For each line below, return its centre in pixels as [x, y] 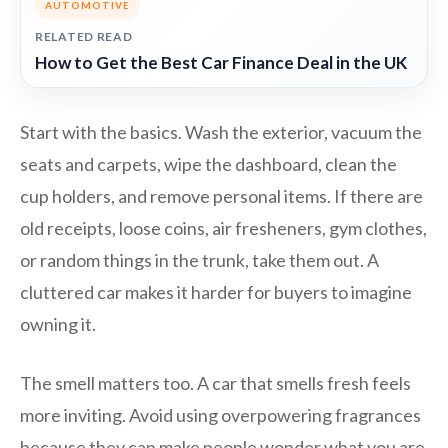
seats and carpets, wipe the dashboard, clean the [208, 164]
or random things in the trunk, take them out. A [199, 260]
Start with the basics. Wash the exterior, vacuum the [221, 132]
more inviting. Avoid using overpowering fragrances [220, 415]
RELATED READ [84, 37]
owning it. [58, 324]
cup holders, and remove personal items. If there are [221, 196]
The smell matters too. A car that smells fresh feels [215, 383]
